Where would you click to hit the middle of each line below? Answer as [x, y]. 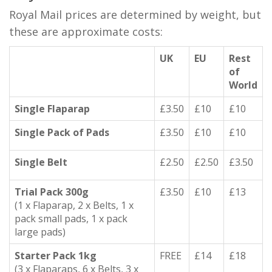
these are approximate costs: [86, 32]
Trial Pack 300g [52, 192]
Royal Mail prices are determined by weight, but [135, 15]
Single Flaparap [52, 109]
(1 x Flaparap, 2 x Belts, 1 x [74, 205]
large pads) [40, 232]
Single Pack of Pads [62, 132]
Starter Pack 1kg [56, 256]
